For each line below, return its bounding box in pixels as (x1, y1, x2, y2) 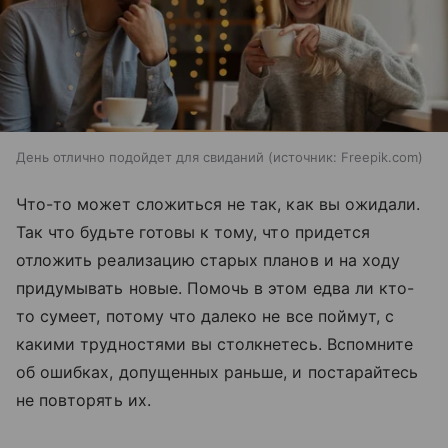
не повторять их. (16, 389, 156, 410)
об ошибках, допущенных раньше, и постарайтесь (16, 361, 419, 382)
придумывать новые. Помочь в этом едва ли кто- (16, 277, 415, 298)
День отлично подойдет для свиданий (16, 148, 264, 165)
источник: (273, 148, 337, 165)
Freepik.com (341, 148, 418, 165)
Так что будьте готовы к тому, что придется (16, 221, 371, 242)
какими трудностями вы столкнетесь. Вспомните (16, 333, 414, 354)
